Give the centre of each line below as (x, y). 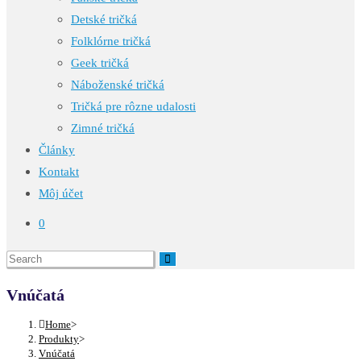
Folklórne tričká (111, 41)
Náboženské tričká (118, 85)
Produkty (59, 338)
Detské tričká (104, 19)
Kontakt (59, 172)
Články (57, 150)
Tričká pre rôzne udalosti (133, 106)
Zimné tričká (103, 128)
